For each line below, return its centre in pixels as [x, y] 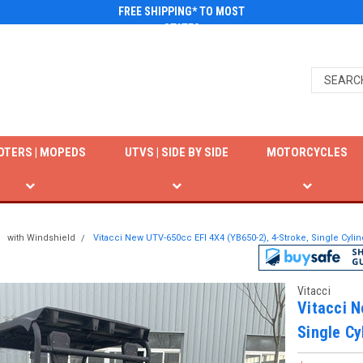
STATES [181, 28]
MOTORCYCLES [307, 152]
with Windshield [41, 238]
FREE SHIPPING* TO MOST [181, 11]
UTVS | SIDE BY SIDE [176, 152]
